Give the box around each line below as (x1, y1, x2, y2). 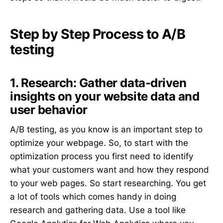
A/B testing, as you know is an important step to (10, 124, 203, 135)
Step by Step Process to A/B (10, 25, 186, 42)
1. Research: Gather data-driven (10, 75, 187, 90)
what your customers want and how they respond (10, 165, 209, 175)
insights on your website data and (10, 89, 200, 104)
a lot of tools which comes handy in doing (10, 192, 176, 202)
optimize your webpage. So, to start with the (10, 138, 188, 148)
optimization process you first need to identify (10, 151, 193, 162)
